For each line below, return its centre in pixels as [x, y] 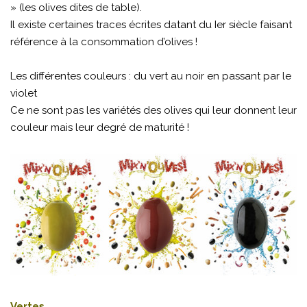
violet [24, 94]
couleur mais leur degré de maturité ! [100, 128]
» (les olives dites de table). [76, 8]
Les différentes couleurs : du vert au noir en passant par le [151, 76]
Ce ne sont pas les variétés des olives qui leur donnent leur [153, 111]
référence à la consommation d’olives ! [104, 42]
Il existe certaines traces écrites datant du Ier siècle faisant [151, 25]
